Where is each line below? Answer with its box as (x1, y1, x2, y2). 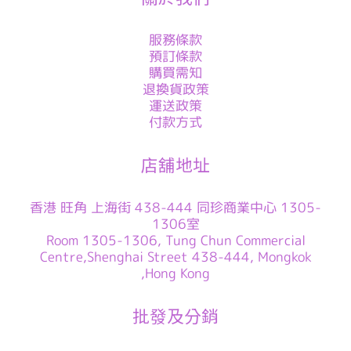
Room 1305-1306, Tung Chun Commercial (45, 231, 306, 250)
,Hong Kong (141, 264, 210, 283)
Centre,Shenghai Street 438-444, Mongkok (39, 248, 312, 266)
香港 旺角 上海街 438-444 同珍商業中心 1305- (30, 198, 321, 217)
